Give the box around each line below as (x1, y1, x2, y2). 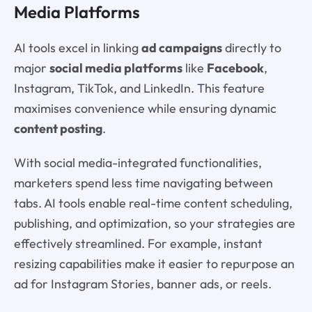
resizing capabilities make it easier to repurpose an (13, 255, 295, 272)
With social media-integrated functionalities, (13, 154, 262, 171)
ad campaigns (141, 39, 222, 56)
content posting (13, 120, 102, 136)
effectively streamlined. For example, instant (13, 235, 263, 251)
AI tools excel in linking (13, 39, 141, 56)
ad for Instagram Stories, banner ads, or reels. (13, 275, 272, 292)
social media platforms (49, 59, 182, 76)
